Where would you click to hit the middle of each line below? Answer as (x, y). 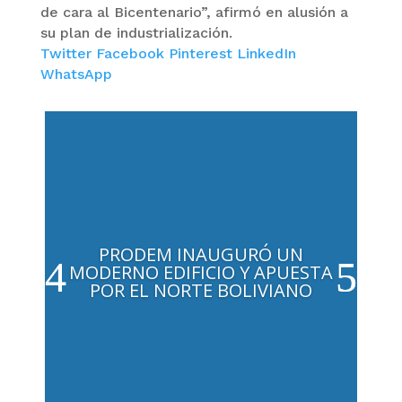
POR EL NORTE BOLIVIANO (201, 290)
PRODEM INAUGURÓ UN (201, 254)
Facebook (132, 53)
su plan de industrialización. (136, 33)
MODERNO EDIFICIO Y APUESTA (201, 272)
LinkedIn (266, 53)
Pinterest (202, 53)
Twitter (68, 53)
